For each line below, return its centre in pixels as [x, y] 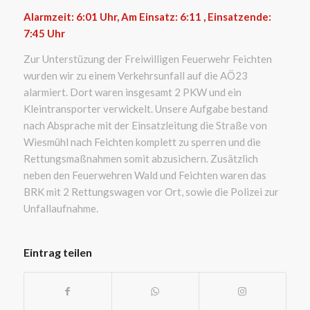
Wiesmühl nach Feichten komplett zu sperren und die [142, 142]
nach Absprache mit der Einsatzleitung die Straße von [145, 126]
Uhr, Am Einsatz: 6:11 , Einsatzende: [185, 17]
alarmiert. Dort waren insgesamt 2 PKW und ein [132, 92]
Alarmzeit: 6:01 [61, 17]
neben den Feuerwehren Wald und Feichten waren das [145, 175]
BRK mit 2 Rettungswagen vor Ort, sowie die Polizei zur [151, 192]
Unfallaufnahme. [61, 209]
